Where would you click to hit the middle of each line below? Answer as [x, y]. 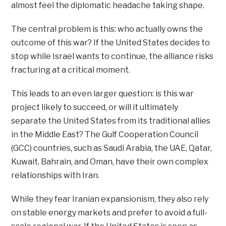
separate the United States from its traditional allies [111, 121]
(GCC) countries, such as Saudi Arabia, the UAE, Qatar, [112, 148]
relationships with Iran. [55, 176]
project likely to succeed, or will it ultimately [95, 107]
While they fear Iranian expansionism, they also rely [110, 199]
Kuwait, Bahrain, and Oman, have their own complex [110, 162]
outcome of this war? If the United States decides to [111, 43]
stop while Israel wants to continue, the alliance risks [112, 56]
